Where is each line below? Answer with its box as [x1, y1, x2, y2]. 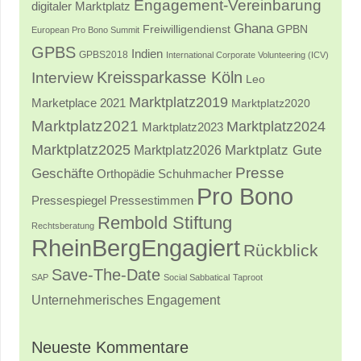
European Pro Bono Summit [31, 24, 139, 35]
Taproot [233, 272, 263, 282]
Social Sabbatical [164, 272, 230, 282]
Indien [131, 46, 163, 60]
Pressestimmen [110, 193, 193, 207]
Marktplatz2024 [226, 117, 326, 135]
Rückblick [243, 240, 318, 259]
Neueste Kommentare [31, 338, 189, 356]
